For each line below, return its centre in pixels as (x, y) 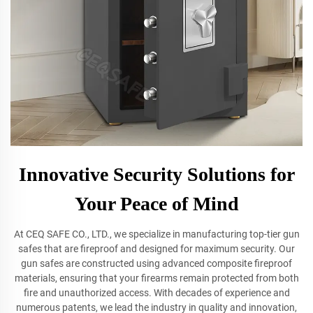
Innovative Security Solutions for (156, 174)
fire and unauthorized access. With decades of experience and (156, 293)
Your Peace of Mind (156, 204)
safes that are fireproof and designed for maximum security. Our (156, 249)
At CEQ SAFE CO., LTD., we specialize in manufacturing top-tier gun (156, 234)
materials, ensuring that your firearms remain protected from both (156, 278)
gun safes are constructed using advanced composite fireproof (156, 263)
